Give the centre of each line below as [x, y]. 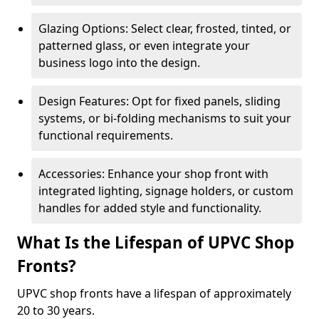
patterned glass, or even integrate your [144, 46]
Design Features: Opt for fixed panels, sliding [159, 101]
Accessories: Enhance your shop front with [153, 174]
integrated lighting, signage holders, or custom [166, 191]
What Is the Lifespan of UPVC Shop [156, 242]
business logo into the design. [119, 63]
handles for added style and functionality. [150, 208]
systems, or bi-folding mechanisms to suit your [165, 118]
